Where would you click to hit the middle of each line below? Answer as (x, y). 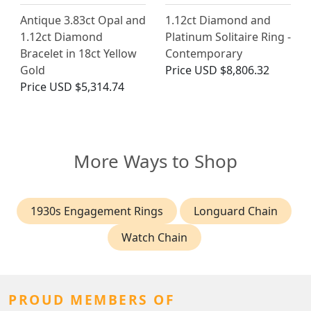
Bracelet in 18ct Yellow (78, 54)
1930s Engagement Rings (97, 211)
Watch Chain (154, 238)
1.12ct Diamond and (218, 20)
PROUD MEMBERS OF (92, 300)
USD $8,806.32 (232, 70)
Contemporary (204, 54)
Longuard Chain (236, 211)
